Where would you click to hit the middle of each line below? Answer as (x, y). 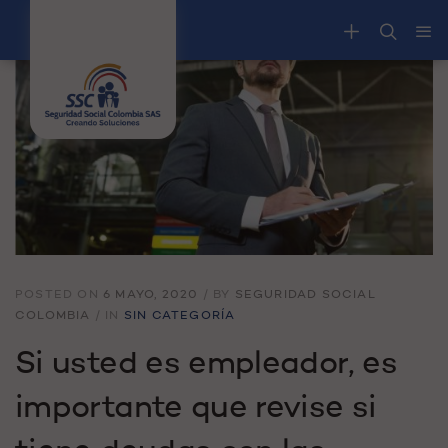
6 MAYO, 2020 (151, 294)
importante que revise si (196, 408)
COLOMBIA (53, 315)
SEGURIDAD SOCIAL (305, 294)
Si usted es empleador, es (206, 364)
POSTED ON (59, 294)
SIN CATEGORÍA (179, 315)
